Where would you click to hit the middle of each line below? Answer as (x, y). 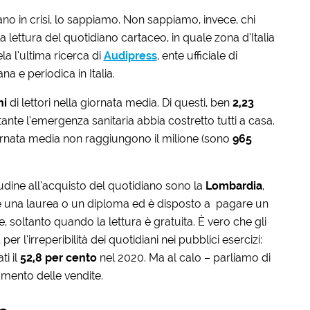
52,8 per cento (58, 257)
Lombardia (234, 185)
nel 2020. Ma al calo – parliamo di (183, 257)
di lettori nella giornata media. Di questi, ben (119, 102)
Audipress (130, 55)
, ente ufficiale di (197, 55)
